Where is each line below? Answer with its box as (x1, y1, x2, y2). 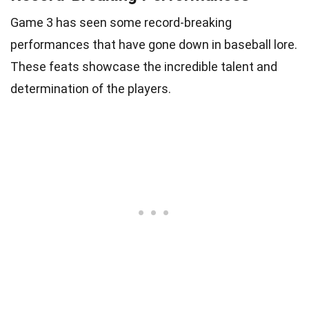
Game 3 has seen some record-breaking (10, 14, 232, 30)
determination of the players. (10, 81, 171, 96)
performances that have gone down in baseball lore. (10, 37, 297, 52)
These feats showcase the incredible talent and (10, 59, 277, 74)
